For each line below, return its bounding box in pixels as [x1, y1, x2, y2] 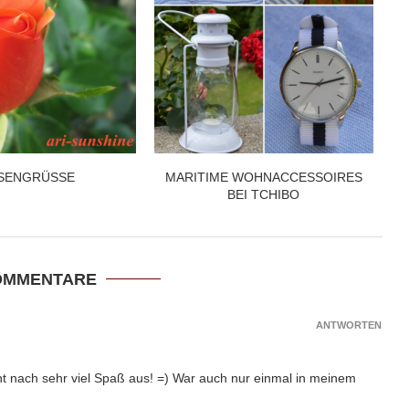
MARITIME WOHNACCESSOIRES [164, 169, 362, 184]
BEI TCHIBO [227, 186, 300, 202]
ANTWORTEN [316, 319, 382, 330]
